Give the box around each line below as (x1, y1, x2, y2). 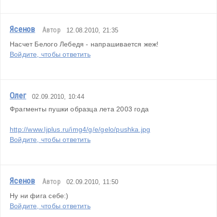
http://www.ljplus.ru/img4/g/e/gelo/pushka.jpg (10, 125, 151, 134)
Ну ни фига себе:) (10, 192, 69, 200)
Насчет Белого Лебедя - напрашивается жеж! (10, 40, 159, 48)
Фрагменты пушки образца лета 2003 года (10, 105, 149, 113)
